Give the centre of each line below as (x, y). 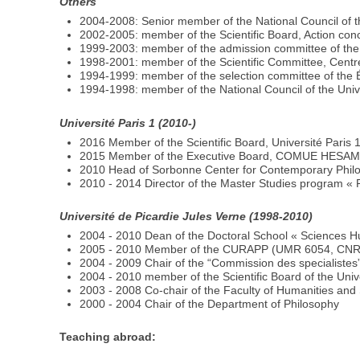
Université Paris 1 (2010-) (128, 123)
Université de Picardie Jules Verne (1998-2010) (186, 216)
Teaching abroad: (108, 337)
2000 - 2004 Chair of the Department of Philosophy (210, 304)
